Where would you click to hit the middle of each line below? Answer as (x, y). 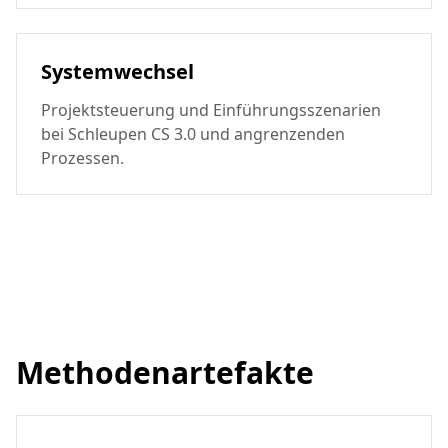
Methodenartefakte (165, 372)
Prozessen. (82, 158)
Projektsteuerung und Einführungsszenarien (211, 110)
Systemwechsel (117, 71)
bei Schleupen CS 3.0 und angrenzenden (193, 134)
